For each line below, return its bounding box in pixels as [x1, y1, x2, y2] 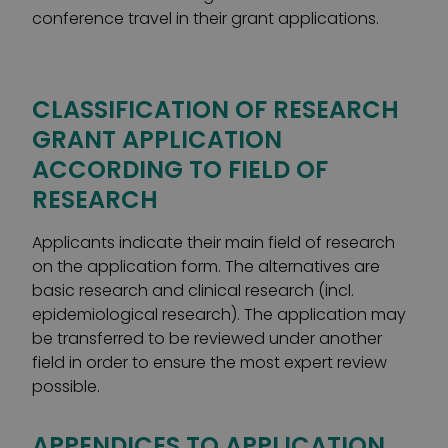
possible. [32, 375, 100, 398]
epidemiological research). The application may [32, 303, 406, 326]
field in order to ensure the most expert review [32, 351, 387, 374]
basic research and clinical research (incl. [32, 279, 354, 302]
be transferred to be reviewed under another [32, 327, 382, 350]
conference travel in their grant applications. [32, 7, 379, 30]
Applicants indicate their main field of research [32, 231, 395, 254]
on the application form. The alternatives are [32, 255, 380, 278]
